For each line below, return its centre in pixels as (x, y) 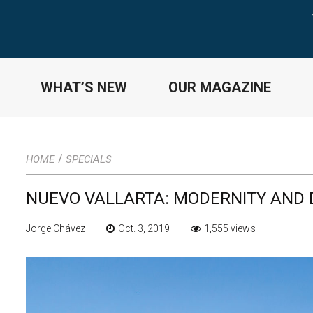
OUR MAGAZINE (220, 87)
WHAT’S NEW (83, 87)
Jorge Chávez (56, 228)
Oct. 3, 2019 (144, 228)
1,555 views (230, 228)
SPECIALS (89, 159)
